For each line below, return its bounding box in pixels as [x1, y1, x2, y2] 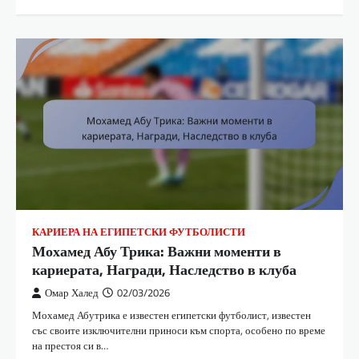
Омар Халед [45, 284, 99, 301]
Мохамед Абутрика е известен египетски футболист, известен [32, 306, 311, 323]
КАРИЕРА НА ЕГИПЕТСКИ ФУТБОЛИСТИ [32, 224, 245, 240]
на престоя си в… [32, 337, 108, 353]
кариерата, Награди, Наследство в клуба [32, 258, 296, 280]
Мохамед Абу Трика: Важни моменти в [32, 240, 281, 262]
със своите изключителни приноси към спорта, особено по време [32, 321, 325, 338]
